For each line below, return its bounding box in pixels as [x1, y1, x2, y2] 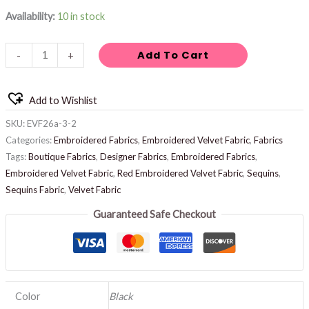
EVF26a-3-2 [26, 117, 77, 129]
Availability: [5, 10, 55, 22]
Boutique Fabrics [28, 150, 96, 162]
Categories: [5, 134, 54, 146]
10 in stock [57, 10, 105, 22]
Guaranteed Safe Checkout [93, 208, 216, 220]
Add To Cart [137, 48, 209, 63]
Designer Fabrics [99, 150, 167, 162]
